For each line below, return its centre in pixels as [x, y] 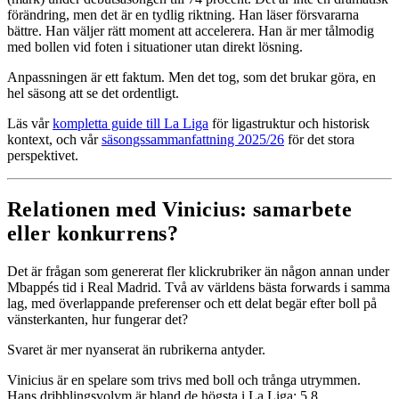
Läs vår [30, 124]
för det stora [319, 140]
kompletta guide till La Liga [130, 124]
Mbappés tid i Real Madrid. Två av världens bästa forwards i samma [199, 288]
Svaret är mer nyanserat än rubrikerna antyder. [136, 350]
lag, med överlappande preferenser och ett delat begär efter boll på [192, 304]
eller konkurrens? [93, 234]
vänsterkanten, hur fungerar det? [98, 320]
